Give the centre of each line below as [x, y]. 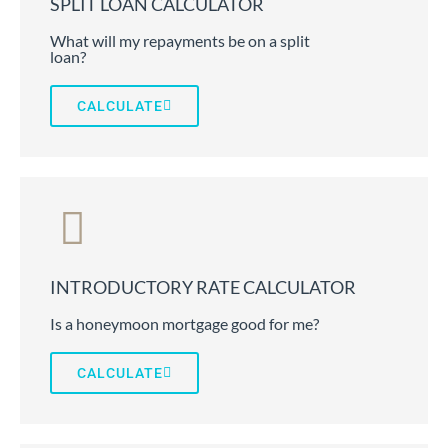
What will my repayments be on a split [180, 41]
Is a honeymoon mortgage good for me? [184, 324]
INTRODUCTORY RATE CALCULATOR [203, 287]
